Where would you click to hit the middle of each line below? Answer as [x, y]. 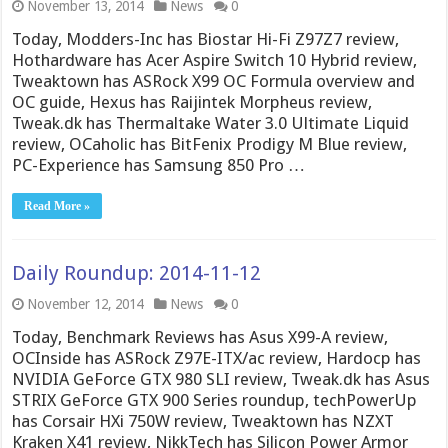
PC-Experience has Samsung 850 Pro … [159, 164]
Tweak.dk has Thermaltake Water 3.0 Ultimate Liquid [211, 122]
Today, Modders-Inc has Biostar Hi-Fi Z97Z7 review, [206, 38]
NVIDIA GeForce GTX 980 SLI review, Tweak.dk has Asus [221, 378]
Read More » [57, 205]
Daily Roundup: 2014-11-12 [137, 272]
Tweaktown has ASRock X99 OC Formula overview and [214, 80]
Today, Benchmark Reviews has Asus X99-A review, [200, 336]
